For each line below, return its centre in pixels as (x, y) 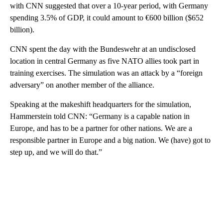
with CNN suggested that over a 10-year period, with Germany (109, 5)
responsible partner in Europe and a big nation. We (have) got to (110, 140)
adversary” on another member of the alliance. (82, 85)
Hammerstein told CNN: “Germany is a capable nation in (100, 116)
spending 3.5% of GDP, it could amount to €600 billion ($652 (107, 17)
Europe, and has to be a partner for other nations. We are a (101, 128)
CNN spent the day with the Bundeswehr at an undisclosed (103, 49)
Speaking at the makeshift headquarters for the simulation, (101, 104)
